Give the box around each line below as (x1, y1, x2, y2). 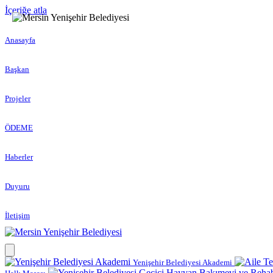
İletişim (5, 211, 30, 220)
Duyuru (5, 182, 30, 191)
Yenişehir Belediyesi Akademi (133, 258, 232, 267)
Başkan (5, 65, 29, 74)
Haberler (5, 152, 33, 161)
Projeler (5, 94, 30, 103)
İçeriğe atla (5, 5, 47, 15)
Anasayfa (5, 35, 35, 44)
